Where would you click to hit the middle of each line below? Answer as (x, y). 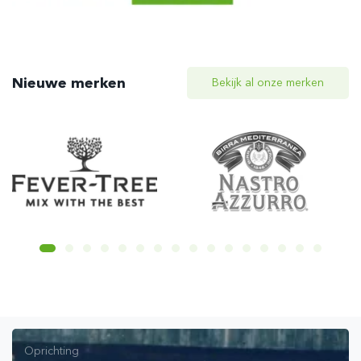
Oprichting (52, 351)
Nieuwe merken (69, 83)
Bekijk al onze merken (268, 83)
